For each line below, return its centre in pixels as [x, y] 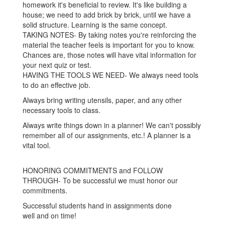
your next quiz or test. [57, 65]
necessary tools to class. [62, 110]
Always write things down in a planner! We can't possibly [112, 125]
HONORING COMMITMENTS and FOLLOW [93, 170]
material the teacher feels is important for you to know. [109, 45]
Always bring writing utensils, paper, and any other [102, 100]
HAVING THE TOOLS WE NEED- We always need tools [110, 75]
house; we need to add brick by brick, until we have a [107, 15]
